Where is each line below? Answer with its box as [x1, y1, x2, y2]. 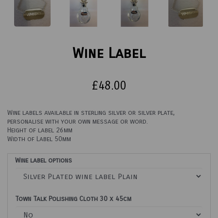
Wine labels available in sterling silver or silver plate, [7, 109, 175, 117]
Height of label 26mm [7, 126, 73, 135]
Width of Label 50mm [7, 135, 71, 144]
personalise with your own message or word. [7, 117, 148, 126]
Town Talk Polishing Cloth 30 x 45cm [15, 195, 131, 203]
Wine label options [15, 156, 72, 165]
